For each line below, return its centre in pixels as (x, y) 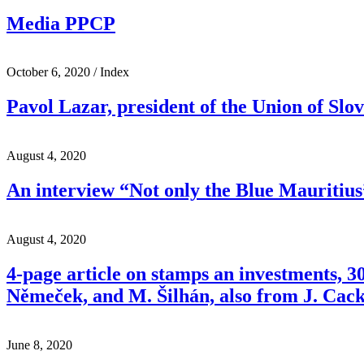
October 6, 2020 (48, 72)
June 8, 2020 (39, 344)
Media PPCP (61, 23)
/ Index (110, 72)
